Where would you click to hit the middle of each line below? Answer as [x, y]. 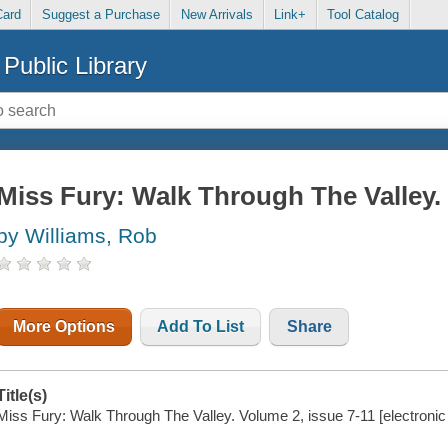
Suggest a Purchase [100, 15]
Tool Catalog [363, 15]
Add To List [201, 327]
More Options [64, 327]
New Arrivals [216, 15]
